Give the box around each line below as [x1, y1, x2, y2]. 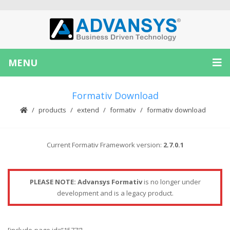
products [39, 105, 66, 114]
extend [77, 105, 99, 114]
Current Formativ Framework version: [46, 140, 163, 149]
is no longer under [142, 177, 201, 186]
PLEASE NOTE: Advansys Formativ [29, 177, 142, 186]
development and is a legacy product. [56, 188, 174, 198]
